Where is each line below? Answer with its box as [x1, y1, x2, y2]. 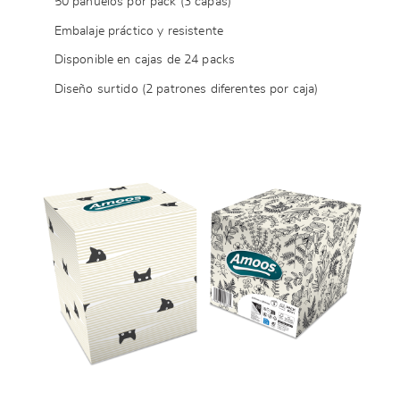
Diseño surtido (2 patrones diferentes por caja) [54, 82, 319, 96]
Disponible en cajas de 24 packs [54, 54, 236, 67]
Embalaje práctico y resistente [54, 24, 223, 37]
